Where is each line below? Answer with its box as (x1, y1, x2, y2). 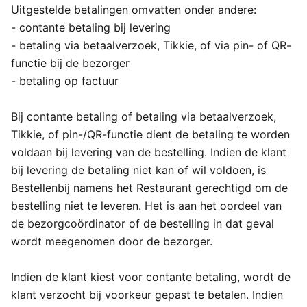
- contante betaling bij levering (11, 21, 171, 34)
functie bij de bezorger (11, 56, 130, 70)
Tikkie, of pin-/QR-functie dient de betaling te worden (11, 127, 290, 141)
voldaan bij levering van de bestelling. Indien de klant (11, 145, 286, 159)
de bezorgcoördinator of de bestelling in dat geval (11, 217, 274, 230)
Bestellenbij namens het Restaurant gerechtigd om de (11, 181, 288, 195)
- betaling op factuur (11, 74, 119, 88)
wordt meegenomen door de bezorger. (11, 234, 212, 248)
